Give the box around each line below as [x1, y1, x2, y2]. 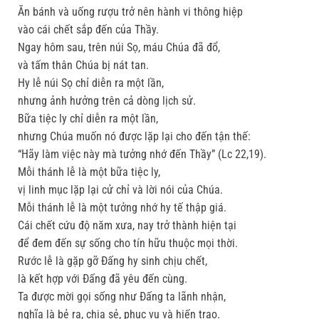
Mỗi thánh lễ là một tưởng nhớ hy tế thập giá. [18, 201, 226, 215]
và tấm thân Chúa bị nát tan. [18, 58, 149, 73]
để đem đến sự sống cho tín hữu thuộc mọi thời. [18, 236, 238, 251]
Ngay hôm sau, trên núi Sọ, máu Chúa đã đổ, [18, 41, 220, 55]
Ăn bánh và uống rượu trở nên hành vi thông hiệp [18, 5, 243, 19]
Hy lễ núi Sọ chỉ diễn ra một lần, [18, 76, 164, 90]
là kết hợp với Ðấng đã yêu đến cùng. [18, 272, 187, 286]
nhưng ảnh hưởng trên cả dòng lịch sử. [18, 94, 196, 108]
